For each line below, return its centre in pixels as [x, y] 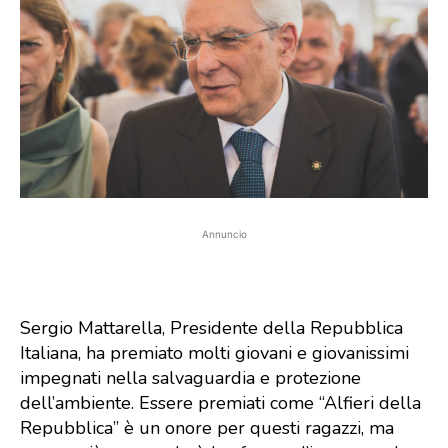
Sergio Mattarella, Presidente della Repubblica [211, 327]
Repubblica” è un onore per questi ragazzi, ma [207, 427]
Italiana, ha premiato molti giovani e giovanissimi [214, 352]
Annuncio [224, 233]
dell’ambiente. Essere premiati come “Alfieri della [220, 402]
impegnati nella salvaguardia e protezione [190, 377]
